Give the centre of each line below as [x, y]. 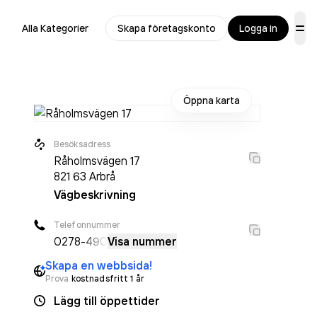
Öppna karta [212, 100]
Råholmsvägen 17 [97, 161]
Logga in [258, 28]
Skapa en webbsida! [99, 265]
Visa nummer [142, 241]
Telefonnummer [87, 225]
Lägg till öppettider [107, 301]
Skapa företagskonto [167, 28]
